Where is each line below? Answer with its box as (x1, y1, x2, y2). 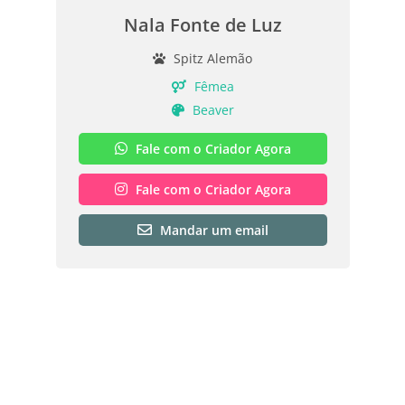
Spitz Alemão (170, 49, 252, 67)
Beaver (188, 100, 234, 118)
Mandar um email (159, 221, 268, 239)
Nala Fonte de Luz (123, 12, 282, 37)
